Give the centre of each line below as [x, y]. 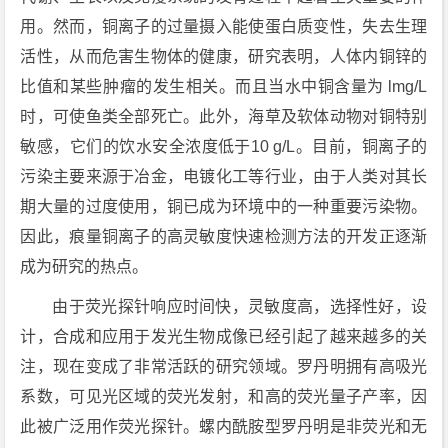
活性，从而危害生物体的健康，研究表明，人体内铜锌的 [224, 56]
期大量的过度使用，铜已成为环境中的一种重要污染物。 [224, 206]
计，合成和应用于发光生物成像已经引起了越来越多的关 [224, 336]
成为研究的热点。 [84, 266]
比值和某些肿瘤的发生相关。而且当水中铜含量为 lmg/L [224, 86]
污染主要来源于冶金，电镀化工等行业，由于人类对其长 [224, 176]
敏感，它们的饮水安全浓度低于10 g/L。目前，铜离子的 [224, 146]
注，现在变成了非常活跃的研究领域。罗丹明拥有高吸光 [224, 366]
